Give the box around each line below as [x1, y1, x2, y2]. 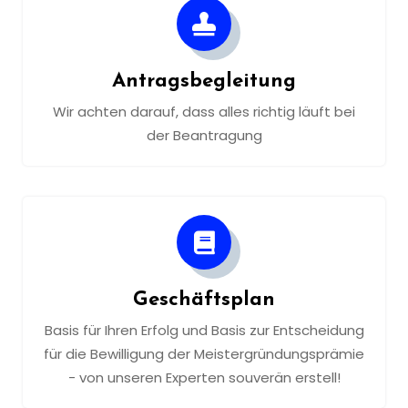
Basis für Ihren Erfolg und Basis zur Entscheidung [44, 320, 364, 340]
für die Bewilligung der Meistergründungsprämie [44, 343, 364, 363]
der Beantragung [146, 125, 262, 145]
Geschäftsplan [133, 290, 275, 311]
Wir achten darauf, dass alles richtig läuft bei [53, 101, 355, 121]
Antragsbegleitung [112, 71, 296, 92]
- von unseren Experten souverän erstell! [67, 367, 341, 387]
